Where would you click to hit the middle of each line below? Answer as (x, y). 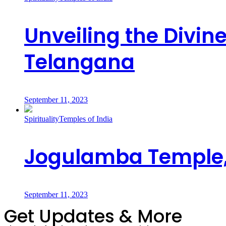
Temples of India (86, 119)
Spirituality (42, 119)
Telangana (79, 62)
